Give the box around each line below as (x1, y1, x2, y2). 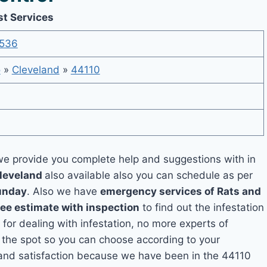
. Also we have (27, 185, 101, 197)
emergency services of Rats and (100, 185, 262, 197)
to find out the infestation (139, 201, 265, 213)
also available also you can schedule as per (45, 169, 253, 181)
